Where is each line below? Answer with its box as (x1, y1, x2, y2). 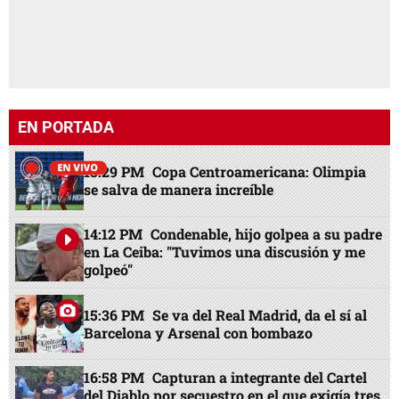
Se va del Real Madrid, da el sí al (152, 305, 368, 324)
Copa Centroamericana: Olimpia (152, 162, 367, 182)
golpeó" (84, 260, 134, 280)
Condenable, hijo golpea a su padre (151, 224, 383, 244)
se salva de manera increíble (84, 180, 274, 199)
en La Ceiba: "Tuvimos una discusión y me (84, 242, 366, 262)
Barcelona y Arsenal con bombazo (84, 322, 313, 342)
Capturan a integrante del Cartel (152, 367, 368, 387)
